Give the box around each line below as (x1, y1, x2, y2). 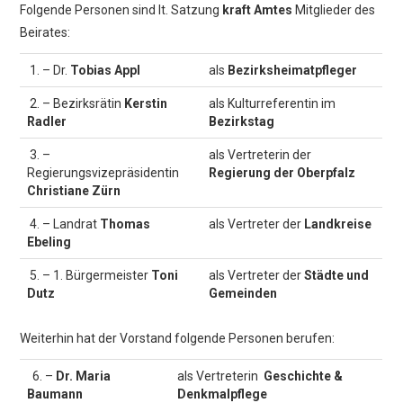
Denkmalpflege (177, 386, 268, 401)
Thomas (100, 216, 151, 231)
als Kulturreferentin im (209, 95, 336, 111)
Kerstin (124, 95, 168, 111)
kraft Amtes (222, 2, 296, 17)
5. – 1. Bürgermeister (27, 267, 152, 282)
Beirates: (20, 24, 71, 40)
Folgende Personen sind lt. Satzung (20, 2, 223, 17)
